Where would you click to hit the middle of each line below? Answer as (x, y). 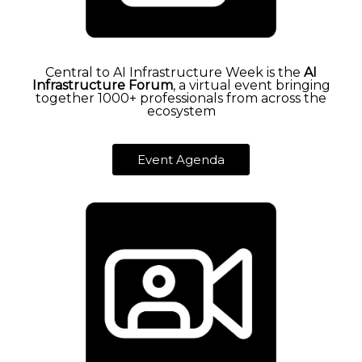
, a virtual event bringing (251, 86)
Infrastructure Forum (102, 86)
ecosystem (181, 112)
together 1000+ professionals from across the (181, 99)
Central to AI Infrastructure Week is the (175, 73)
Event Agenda (181, 160)
